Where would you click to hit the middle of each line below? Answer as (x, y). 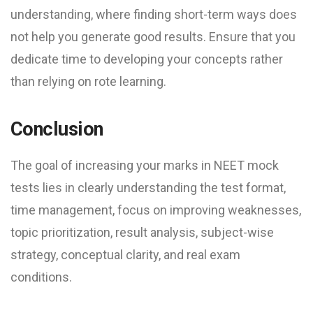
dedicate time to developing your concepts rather (147, 59)
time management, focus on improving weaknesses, (156, 210)
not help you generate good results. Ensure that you (153, 37)
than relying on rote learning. (88, 82)
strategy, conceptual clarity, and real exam (125, 255)
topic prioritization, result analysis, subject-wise (142, 233)
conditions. (41, 277)
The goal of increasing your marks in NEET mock (145, 166)
